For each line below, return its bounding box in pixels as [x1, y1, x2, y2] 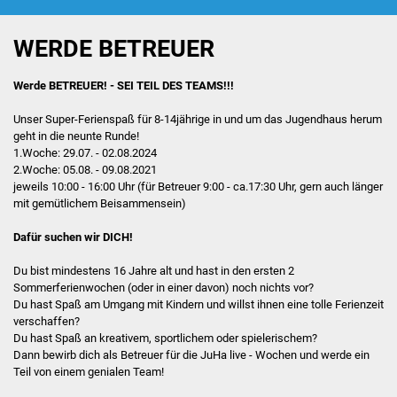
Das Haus [184, 237, 243, 254]
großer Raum [198, 279, 275, 296]
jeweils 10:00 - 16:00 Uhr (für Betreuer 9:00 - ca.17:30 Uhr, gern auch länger [12, 180, 383, 194]
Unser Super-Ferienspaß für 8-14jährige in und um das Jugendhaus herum [12, 113, 382, 127]
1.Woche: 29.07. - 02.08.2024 [12, 146, 157, 160]
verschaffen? [12, 315, 80, 329]
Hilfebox [211, 72, 261, 89]
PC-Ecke [198, 362, 248, 379]
